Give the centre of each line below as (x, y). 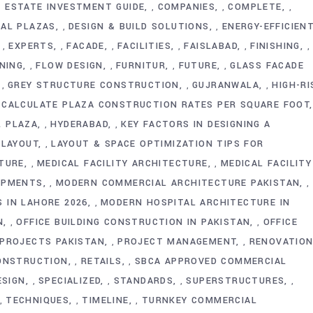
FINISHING (275, 46)
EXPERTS (31, 46)
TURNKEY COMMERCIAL (199, 300)
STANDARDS (144, 281)
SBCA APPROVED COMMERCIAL (211, 261)
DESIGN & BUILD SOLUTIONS (139, 26)
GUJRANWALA (226, 85)
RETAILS (101, 261)
